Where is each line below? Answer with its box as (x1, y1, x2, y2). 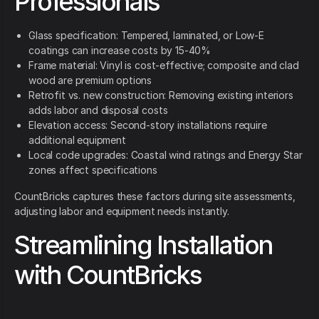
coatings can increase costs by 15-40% (28, 44, 211, 57)
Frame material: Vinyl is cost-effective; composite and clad (28, 59, 299, 72)
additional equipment (28, 134, 126, 147)
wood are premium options (28, 74, 152, 87)
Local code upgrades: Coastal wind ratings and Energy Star (28, 149, 303, 162)
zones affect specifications (28, 164, 157, 177)
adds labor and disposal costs (28, 104, 168, 117)
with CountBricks (14, 259, 202, 291)
